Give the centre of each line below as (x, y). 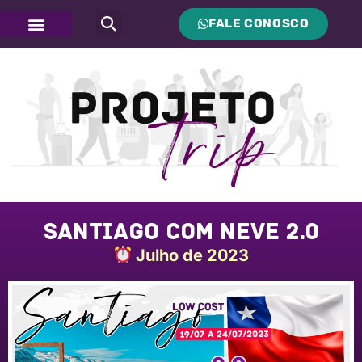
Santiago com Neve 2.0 (181, 232)
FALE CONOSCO (259, 23)
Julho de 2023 (190, 256)
